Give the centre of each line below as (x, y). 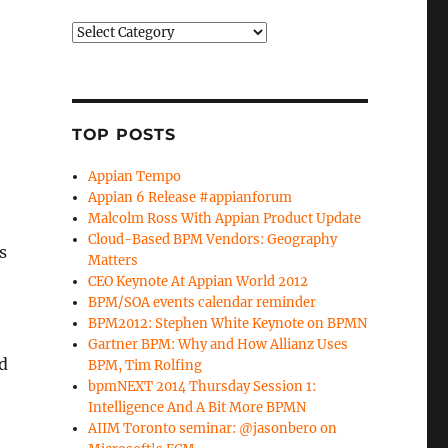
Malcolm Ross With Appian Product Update (225, 218)
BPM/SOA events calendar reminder (202, 302)
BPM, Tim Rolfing (145, 365)
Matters (113, 260)
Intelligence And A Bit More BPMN (197, 407)
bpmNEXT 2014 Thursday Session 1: (202, 386)
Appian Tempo (135, 176)
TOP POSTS (123, 134)
